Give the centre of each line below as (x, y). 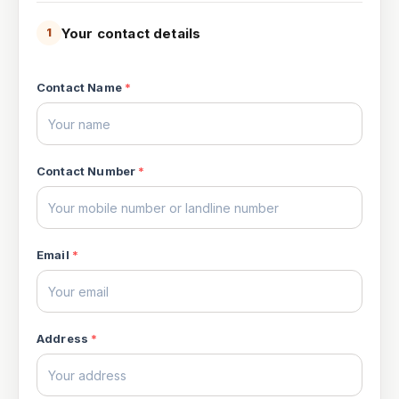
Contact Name (79, 87)
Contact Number (86, 171)
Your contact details (131, 33)
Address (63, 338)
